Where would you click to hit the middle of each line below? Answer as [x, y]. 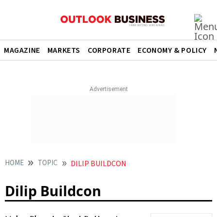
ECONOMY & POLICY [172, 50]
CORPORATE [109, 50]
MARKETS [64, 50]
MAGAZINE [22, 50]
